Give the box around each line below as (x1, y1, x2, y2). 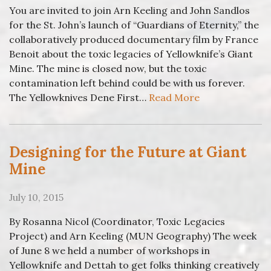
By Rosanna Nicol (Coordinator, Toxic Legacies (9, 215, 225, 228)
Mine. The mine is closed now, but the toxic (9, 62, 207, 75)
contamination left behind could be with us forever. (9, 77, 245, 90)
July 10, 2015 (9, 191, 64, 204)
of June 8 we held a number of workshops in (9, 244, 210, 257)
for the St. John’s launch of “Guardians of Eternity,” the (9, 19, 259, 31)
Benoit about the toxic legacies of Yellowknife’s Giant (9, 48, 253, 60)
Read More (149, 91, 200, 104)
